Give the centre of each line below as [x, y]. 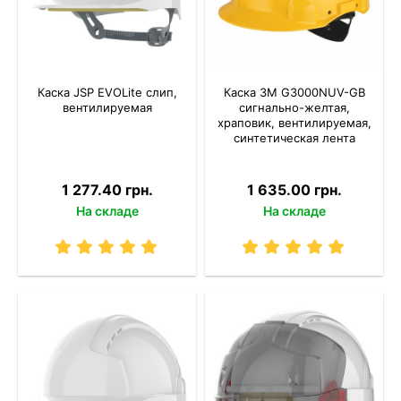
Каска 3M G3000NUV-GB [294, 93]
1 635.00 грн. [294, 190]
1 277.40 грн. [107, 190]
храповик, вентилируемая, [294, 123]
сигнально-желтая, [294, 108]
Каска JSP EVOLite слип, [107, 93]
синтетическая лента [294, 138]
